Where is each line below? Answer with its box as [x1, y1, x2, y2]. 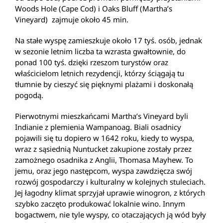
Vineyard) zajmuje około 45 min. [15, 14, 128, 25]
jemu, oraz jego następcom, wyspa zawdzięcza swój [15, 166, 192, 176]
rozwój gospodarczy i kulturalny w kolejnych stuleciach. [15, 177, 206, 187]
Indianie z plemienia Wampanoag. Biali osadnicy [15, 122, 181, 132]
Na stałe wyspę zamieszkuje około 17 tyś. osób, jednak [15, 35, 202, 46]
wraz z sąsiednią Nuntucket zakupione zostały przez [15, 144, 192, 154]
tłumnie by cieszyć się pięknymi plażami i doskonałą [15, 79, 193, 90]
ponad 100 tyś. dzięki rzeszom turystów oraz [15, 57, 168, 68]
